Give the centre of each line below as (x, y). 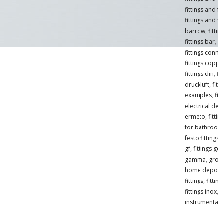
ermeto (195, 117)
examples (198, 95)
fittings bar (200, 42)
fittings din (199, 74)
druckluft (197, 85)
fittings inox (200, 192)
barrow (195, 31)
